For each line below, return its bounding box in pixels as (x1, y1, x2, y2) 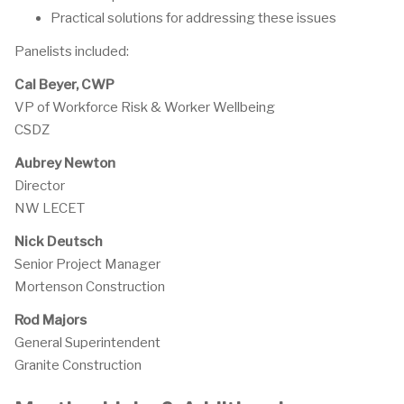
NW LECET (14, 200, 85, 216)
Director (14, 178, 65, 194)
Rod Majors (14, 312, 87, 328)
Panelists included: (14, 43, 129, 60)
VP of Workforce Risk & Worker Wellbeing (14, 99, 275, 115)
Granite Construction (14, 357, 142, 373)
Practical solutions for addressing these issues (50, 10, 336, 26)
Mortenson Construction (14, 279, 165, 295)
